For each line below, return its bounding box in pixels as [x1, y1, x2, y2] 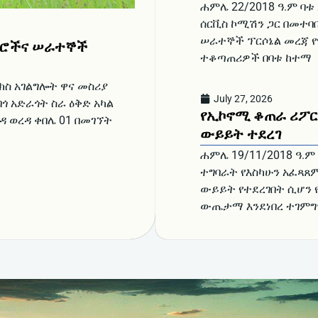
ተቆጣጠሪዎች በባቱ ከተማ [199, 51, 312, 65]
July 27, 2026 [213, 92, 273, 104]
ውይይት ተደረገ [199, 125, 281, 143]
